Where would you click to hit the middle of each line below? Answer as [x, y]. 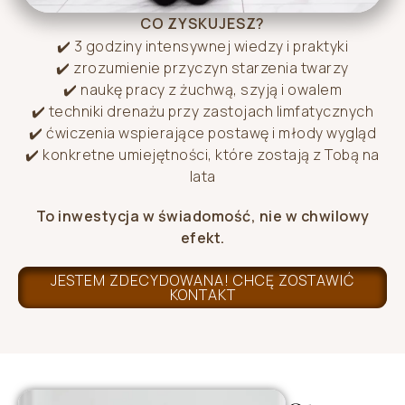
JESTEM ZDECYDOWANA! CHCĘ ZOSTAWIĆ [202, 281]
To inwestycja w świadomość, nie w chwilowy [202, 217]
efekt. [202, 238]
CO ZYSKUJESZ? [202, 24]
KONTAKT [202, 295]
